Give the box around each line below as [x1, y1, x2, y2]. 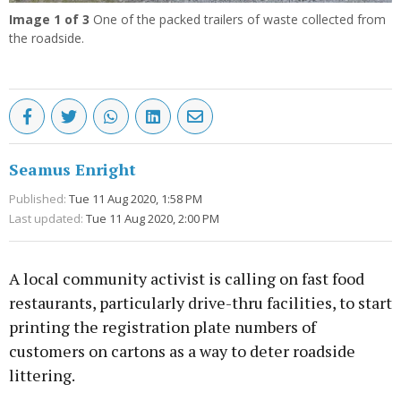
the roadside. [9, 30, 84, 47]
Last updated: [9, 210, 83, 227]
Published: [9, 191, 66, 208]
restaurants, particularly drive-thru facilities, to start [9, 292, 392, 314]
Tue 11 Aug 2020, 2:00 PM [86, 210, 219, 227]
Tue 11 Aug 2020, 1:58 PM [69, 191, 202, 208]
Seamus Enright [9, 158, 136, 181]
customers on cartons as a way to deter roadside [9, 340, 355, 363]
